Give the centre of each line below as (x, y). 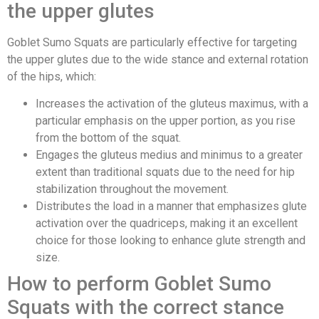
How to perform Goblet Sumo (139, 284)
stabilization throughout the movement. (132, 189)
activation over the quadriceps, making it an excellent (167, 224)
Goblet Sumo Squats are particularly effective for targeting (152, 43)
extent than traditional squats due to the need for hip (165, 172)
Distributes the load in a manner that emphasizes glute (171, 206)
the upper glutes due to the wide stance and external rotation (158, 60)
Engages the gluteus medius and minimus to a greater (169, 155)
